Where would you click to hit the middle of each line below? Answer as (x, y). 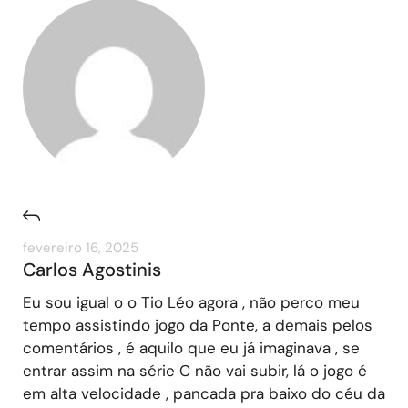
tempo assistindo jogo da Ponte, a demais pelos (198, 325)
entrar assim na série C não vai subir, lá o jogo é (195, 370)
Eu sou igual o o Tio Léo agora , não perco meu (191, 302)
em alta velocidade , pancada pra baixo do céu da (204, 393)
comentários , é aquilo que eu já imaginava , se (191, 347)
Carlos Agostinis (92, 269)
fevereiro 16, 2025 (81, 247)
